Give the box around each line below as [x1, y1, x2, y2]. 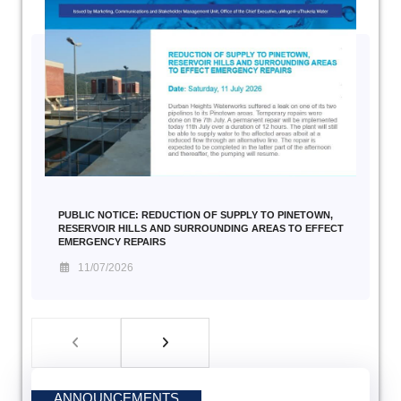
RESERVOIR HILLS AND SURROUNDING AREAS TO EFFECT [58, 222, 344, 234]
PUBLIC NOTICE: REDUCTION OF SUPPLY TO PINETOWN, [58, 209, 333, 220]
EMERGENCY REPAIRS [58, 235, 166, 247]
